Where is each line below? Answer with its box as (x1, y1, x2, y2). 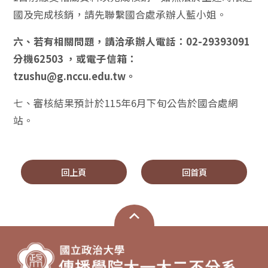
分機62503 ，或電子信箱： (13, 51, 138, 66)
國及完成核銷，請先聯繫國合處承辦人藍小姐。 (13, 7, 227, 22)
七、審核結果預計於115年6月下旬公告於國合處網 (13, 96, 239, 110)
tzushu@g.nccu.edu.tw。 (13, 69, 136, 83)
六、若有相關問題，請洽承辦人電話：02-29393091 (13, 34, 251, 48)
